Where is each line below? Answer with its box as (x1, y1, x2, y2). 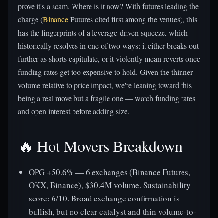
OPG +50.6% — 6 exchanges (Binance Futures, (29, 166, 190, 178)
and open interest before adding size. (18, 106, 129, 116)
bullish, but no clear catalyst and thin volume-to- (29, 206, 196, 217)
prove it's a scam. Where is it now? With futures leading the (18, 1, 199, 11)
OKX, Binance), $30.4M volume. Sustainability (29, 180, 191, 191)
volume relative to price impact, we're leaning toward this (18, 80, 192, 90)
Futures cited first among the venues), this (68, 14, 197, 24)
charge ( (18, 14, 43, 24)
